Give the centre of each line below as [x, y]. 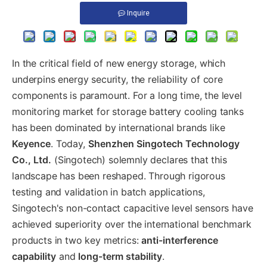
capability [34, 256]
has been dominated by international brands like [119, 128]
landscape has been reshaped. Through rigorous [119, 176]
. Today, [69, 144]
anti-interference [180, 240]
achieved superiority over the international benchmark [132, 224]
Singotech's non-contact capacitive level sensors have [133, 208]
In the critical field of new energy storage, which [119, 63]
